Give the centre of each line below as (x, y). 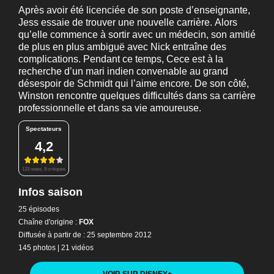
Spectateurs (44, 129)
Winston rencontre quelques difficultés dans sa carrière (137, 96)
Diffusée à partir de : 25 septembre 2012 (85, 235)
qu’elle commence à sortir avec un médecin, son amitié (137, 35)
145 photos (37, 247)
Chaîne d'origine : (48, 222)
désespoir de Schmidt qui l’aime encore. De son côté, (134, 83)
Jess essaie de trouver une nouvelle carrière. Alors (128, 22)
